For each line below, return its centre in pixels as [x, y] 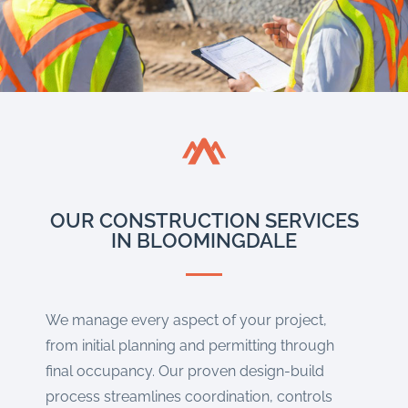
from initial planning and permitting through [190, 346]
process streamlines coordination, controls [189, 397]
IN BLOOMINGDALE [204, 241]
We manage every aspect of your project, [186, 321]
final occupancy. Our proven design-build [185, 372]
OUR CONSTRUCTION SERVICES [204, 221]
